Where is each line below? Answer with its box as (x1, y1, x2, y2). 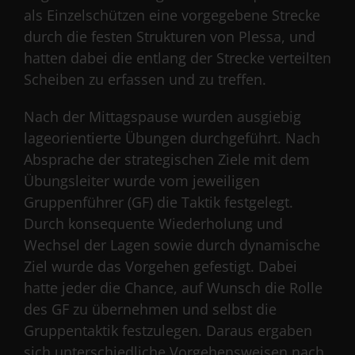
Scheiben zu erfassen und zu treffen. (24, 69, 266, 89)
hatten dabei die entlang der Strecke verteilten (24, 48, 331, 67)
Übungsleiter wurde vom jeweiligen (24, 170, 260, 190)
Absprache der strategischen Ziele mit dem (24, 149, 310, 169)
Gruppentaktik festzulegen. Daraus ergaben (24, 320, 312, 340)
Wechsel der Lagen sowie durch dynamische (24, 235, 320, 254)
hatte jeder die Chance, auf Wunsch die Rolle (24, 277, 323, 297)
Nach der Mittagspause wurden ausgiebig (24, 106, 301, 126)
